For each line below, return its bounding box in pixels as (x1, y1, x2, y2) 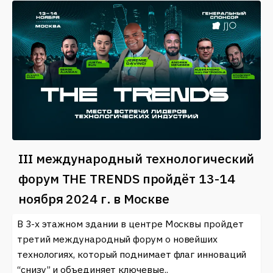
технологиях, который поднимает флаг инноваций (17, 248, 247, 261)
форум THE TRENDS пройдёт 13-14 (18, 170, 235, 188)
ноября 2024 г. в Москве (18, 190, 170, 208)
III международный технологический (18, 150, 255, 168)
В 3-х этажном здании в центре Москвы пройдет (17, 218, 244, 230)
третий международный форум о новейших (17, 233, 218, 246)
